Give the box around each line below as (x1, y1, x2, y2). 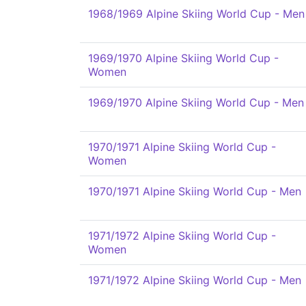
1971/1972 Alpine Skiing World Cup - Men (88, 273, 301, 287)
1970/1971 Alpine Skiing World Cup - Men (88, 184, 301, 198)
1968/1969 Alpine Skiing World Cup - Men (88, 7, 305, 20)
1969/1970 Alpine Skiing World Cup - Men (88, 96, 304, 109)
